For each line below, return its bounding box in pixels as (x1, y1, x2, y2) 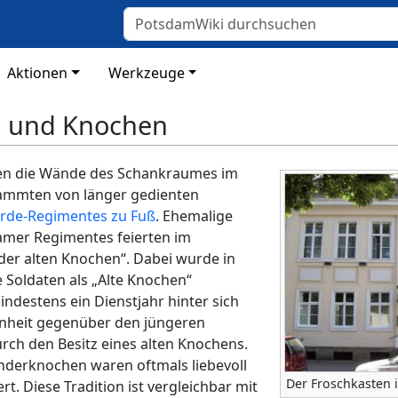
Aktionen (7, 63, 68, 83)
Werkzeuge (107, 63, 185, 83)
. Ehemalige (155, 206, 233, 227)
